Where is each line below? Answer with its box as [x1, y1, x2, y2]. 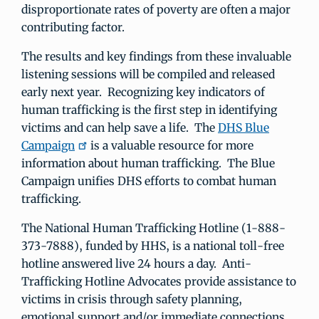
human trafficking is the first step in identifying [21, 103, 277, 117]
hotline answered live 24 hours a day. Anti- [21, 256, 251, 271]
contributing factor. [21, 20, 125, 34]
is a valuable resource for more [88, 138, 253, 152]
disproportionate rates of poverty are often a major [21, 2, 291, 16]
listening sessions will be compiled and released [21, 67, 275, 81]
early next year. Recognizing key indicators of [21, 85, 265, 99]
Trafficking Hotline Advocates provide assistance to [21, 274, 296, 288]
